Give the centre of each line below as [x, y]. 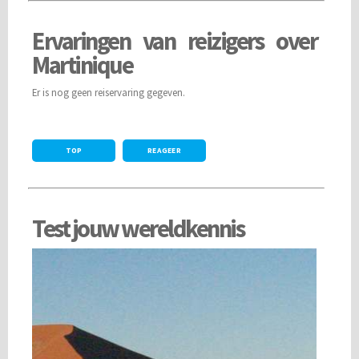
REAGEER [164, 150]
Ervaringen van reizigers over [175, 40]
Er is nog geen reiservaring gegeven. [109, 92]
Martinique [82, 65]
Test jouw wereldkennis [138, 228]
